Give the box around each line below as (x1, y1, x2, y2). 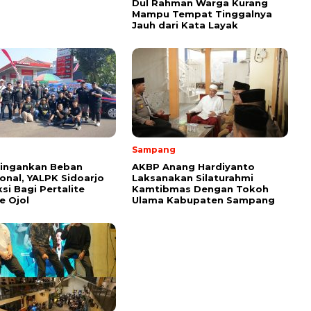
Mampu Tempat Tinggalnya (132, 8, 272, 20)
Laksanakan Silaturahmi (132, 172, 253, 184)
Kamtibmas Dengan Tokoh (132, 183, 269, 195)
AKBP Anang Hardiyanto (132, 161, 255, 173)
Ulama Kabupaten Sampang (132, 194, 275, 206)
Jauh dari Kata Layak (132, 19, 238, 31)
